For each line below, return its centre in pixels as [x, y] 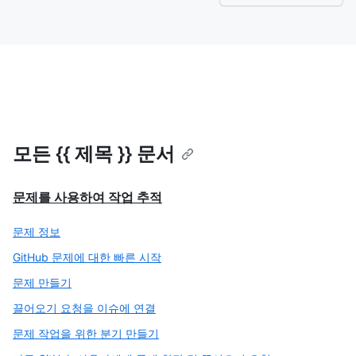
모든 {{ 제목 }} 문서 [94, 154]
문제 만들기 [42, 282]
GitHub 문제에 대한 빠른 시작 [87, 257]
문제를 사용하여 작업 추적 [87, 197]
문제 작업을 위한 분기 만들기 [86, 333]
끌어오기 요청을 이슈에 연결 [84, 308]
